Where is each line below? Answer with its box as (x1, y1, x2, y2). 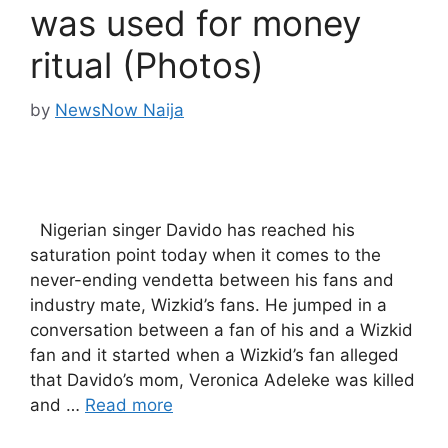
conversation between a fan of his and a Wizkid (30, 319, 413, 340)
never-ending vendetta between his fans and (30, 269, 394, 290)
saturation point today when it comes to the (30, 244, 381, 265)
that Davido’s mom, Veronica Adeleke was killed (30, 369, 415, 390)
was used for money (30, 2, 361, 44)
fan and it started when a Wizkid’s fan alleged (30, 344, 399, 365)
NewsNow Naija (55, 99, 184, 120)
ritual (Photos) (30, 44, 264, 86)
